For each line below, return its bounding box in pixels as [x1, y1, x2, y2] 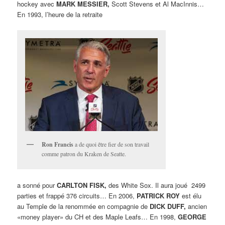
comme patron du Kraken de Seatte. [42, 150, 127, 158]
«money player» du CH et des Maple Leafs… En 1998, [17, 212, 178, 222]
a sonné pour [17, 180, 57, 190]
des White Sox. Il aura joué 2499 [106, 180, 206, 190]
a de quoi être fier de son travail [73, 140, 150, 149]
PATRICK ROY [137, 191, 180, 201]
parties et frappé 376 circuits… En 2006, [17, 191, 137, 201]
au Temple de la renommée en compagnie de [17, 201, 150, 211]
